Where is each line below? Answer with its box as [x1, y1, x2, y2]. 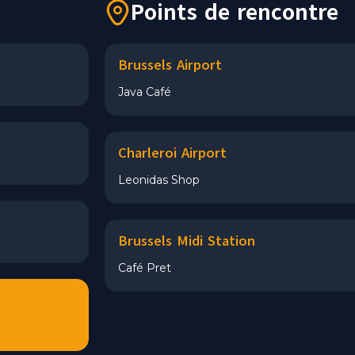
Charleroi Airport [118, 143, 227, 163]
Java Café [118, 85, 171, 100]
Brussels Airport [118, 55, 222, 75]
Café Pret [118, 261, 171, 276]
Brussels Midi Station [118, 231, 255, 251]
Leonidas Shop [118, 173, 200, 188]
